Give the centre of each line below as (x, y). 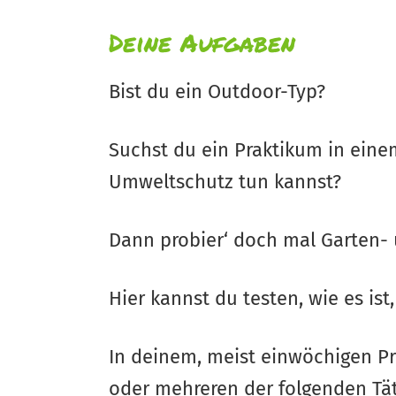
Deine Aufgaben (202, 42)
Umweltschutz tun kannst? (225, 182)
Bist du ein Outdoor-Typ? (217, 91)
